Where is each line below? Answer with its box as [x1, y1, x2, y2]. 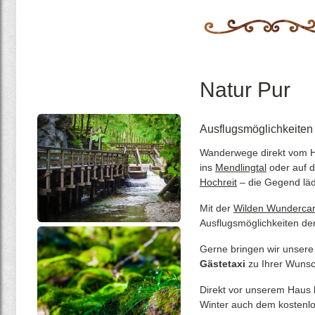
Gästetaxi [199, 258, 245, 269]
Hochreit [199, 176, 237, 188]
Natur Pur [199, 78, 290, 101]
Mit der [199, 202, 233, 214]
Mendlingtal [214, 162, 266, 173]
